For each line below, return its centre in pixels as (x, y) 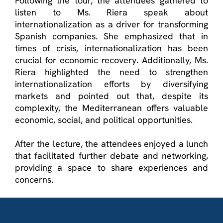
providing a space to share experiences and (111, 167)
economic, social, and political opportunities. (104, 119)
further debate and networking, (142, 155)
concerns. (34, 179)
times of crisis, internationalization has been (111, 48)
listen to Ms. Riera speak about (111, 12)
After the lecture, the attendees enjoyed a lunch (111, 143)
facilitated (55, 155)
